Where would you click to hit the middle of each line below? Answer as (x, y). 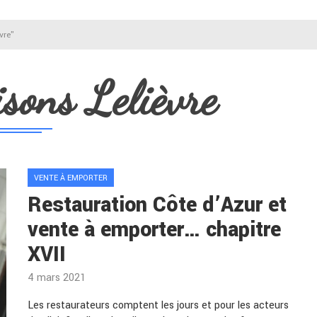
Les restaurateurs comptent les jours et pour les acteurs (158, 305)
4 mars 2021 (57, 278)
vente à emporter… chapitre (154, 230)
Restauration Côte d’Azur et (157, 205)
